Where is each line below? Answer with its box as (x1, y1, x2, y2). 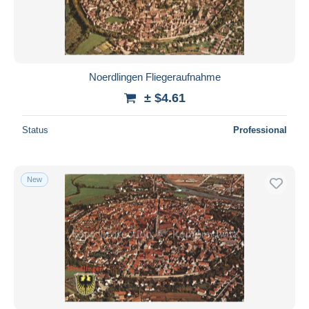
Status (22, 124, 48, 135)
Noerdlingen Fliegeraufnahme (88, 70, 221, 83)
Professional (233, 124, 287, 135)
